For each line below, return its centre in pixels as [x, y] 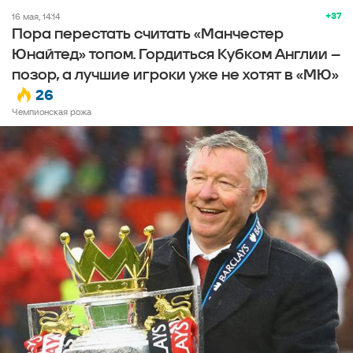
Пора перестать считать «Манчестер [148, 34]
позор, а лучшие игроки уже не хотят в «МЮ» [175, 75]
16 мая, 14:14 [37, 16]
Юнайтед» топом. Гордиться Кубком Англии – [176, 54]
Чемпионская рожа [52, 111]
